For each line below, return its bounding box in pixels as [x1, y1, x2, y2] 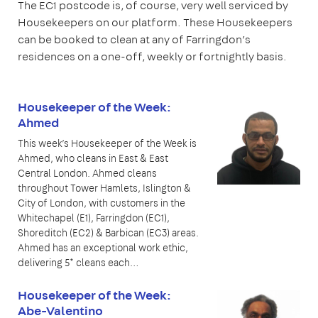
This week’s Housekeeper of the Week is [18, 136, 197, 150]
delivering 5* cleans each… [18, 256, 138, 269]
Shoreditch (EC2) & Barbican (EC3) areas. [18, 226, 199, 239]
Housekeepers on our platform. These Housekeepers [18, 14, 292, 30]
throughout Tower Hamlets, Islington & [18, 181, 191, 194]
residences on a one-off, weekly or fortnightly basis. [18, 48, 287, 64]
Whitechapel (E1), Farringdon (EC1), [18, 211, 170, 224]
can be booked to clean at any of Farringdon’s [18, 31, 251, 47]
